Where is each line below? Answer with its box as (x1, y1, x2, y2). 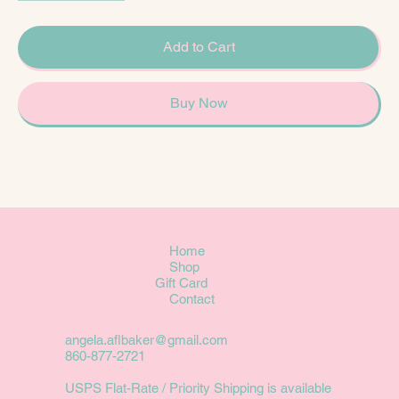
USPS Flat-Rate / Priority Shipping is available (64, 380, 331, 396)
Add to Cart (163, 38, 235, 55)
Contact (168, 291, 215, 307)
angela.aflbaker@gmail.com (64, 332, 228, 348)
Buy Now (170, 94, 228, 111)
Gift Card (155, 275, 208, 291)
